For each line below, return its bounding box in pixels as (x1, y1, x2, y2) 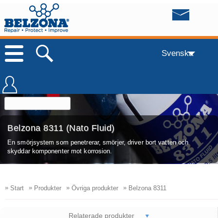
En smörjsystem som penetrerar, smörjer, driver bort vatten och (7, 138, 189, 146)
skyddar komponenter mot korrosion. (7, 147, 112, 155)
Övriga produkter (70, 184, 118, 192)
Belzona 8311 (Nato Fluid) (7, 123, 115, 133)
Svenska (161, 48, 193, 57)
